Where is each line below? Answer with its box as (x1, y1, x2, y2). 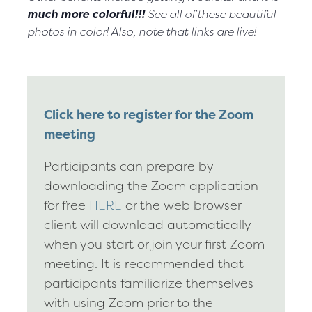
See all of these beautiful (148, 6, 276, 22)
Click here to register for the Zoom (44, 105, 253, 123)
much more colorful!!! (27, 6, 148, 22)
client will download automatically (44, 215, 251, 233)
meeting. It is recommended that (44, 254, 244, 272)
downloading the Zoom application (44, 176, 258, 194)
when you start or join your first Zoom (44, 235, 265, 253)
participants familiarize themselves (44, 274, 253, 292)
